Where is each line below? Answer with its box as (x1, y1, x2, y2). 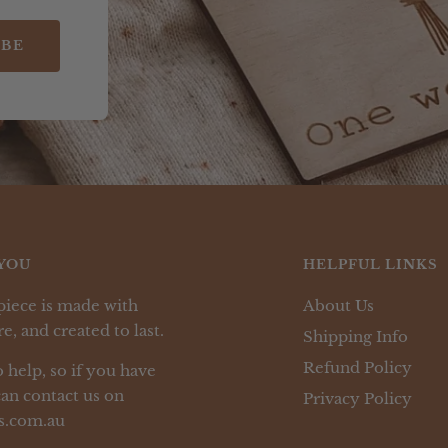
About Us (303, 295, 374, 315)
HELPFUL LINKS (303, 255, 438, 273)
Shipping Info (303, 326, 408, 346)
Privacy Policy (303, 388, 412, 408)
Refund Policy (303, 357, 412, 377)
